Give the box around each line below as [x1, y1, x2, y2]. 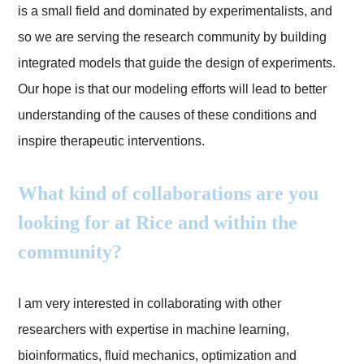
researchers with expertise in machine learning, [18, 323, 290, 337]
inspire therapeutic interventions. [18, 134, 206, 149]
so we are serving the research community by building [18, 30, 327, 45]
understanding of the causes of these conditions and [18, 108, 318, 123]
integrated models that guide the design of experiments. [18, 56, 336, 71]
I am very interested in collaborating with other [18, 297, 282, 311]
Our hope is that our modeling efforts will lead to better [18, 82, 327, 97]
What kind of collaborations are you [18, 183, 319, 205]
